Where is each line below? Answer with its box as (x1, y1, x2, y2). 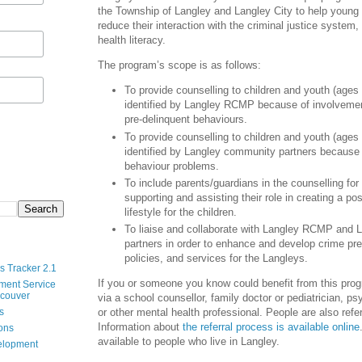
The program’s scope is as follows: (98, 59, 261, 72)
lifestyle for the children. (124, 205, 237, 218)
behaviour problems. (124, 159, 219, 172)
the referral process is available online (183, 321, 360, 334)
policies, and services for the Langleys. (124, 252, 308, 265)
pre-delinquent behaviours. (124, 113, 247, 126)
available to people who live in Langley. (98, 335, 280, 348)
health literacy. (98, 33, 166, 46)
